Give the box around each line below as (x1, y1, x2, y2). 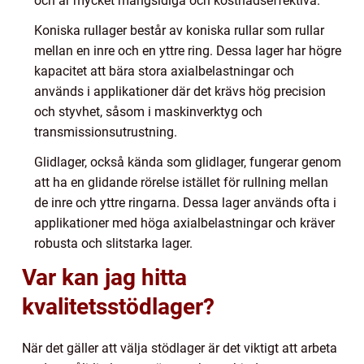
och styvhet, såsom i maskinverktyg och (34, 104, 262, 120)
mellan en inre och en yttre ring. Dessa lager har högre (34, 43, 341, 59)
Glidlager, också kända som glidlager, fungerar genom (34, 154, 341, 171)
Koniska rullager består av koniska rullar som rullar (34, 23, 324, 39)
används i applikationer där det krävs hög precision (34, 84, 326, 100)
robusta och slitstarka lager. (34, 236, 193, 252)
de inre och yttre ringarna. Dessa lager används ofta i (34, 195, 336, 211)
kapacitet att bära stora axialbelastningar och (34, 63, 294, 80)
